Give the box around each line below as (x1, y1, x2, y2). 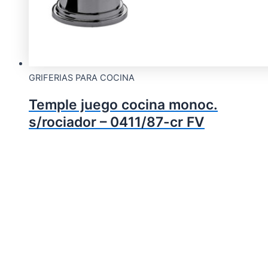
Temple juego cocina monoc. (29, 96, 218, 114)
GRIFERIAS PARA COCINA (29, 72, 135, 84)
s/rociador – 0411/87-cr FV (29, 114, 205, 131)
